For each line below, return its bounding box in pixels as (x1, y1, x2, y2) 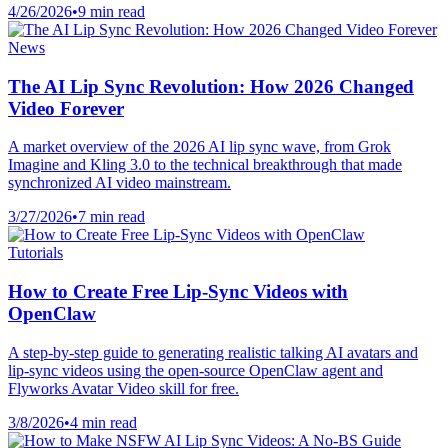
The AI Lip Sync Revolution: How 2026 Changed (8, 75, 414, 97)
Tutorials (8, 244, 63, 262)
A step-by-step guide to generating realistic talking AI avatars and (8, 343, 418, 361)
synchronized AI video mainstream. (8, 174, 231, 192)
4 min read (70, 413, 137, 431)
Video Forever (8, 97, 124, 119)
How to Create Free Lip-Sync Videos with (8, 281, 348, 303)
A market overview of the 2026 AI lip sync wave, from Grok (8, 138, 391, 156)
